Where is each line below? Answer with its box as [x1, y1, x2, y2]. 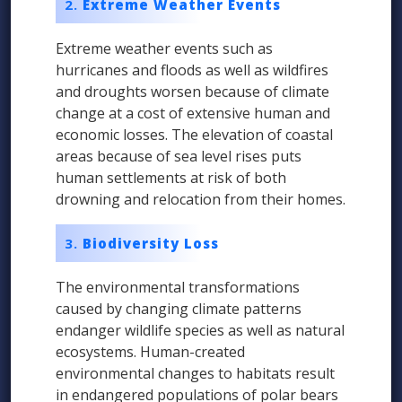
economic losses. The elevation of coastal [56, 125, 333, 145]
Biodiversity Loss [83, 234, 219, 253]
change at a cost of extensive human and [56, 103, 330, 124]
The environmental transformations [56, 277, 300, 298]
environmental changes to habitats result [56, 363, 335, 384]
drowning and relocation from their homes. [56, 189, 345, 210]
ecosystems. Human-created [56, 342, 245, 363]
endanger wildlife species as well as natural [56, 320, 345, 341]
